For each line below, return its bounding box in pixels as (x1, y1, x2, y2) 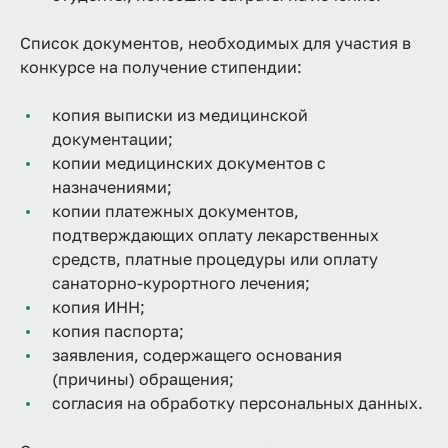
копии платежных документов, (52, 200, 299, 221)
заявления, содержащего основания (52, 344, 342, 365)
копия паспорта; (52, 320, 184, 341)
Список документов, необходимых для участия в (20, 32, 411, 53)
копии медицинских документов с (52, 152, 326, 173)
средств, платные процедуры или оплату (52, 248, 378, 269)
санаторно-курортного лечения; (52, 272, 310, 293)
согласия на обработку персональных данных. (52, 392, 423, 413)
